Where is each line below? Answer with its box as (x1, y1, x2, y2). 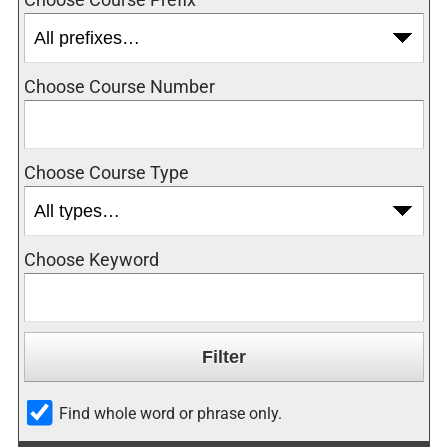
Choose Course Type (24, 162, 189, 183)
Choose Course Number (24, 75, 215, 97)
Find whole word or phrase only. (59, 403, 282, 423)
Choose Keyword (24, 248, 159, 270)
